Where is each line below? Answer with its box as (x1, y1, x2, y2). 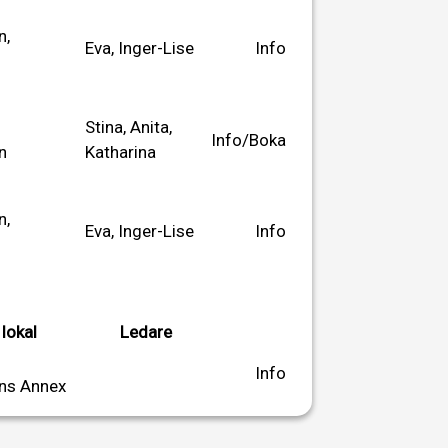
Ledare (120, 321, 172, 342)
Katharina (85, 141, 156, 162)
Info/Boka (211, 129, 286, 150)
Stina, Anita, (85, 116, 172, 137)
